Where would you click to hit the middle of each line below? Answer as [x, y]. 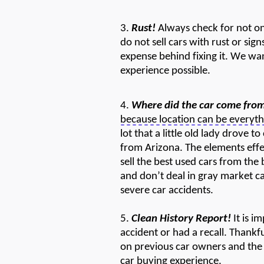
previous [154, 247]
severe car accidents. [168, 190]
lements [227, 148]
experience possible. [165, 71]
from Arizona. [153, 148]
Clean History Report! [180, 219]
